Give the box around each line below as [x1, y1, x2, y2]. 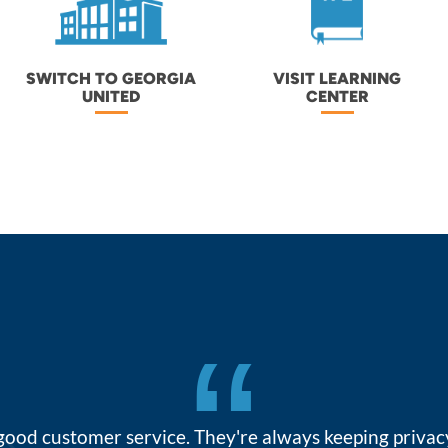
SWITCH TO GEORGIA [26, 69, 196, 88]
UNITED [82, 87, 140, 106]
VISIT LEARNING [273, 69, 401, 88]
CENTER [305, 87, 369, 106]
